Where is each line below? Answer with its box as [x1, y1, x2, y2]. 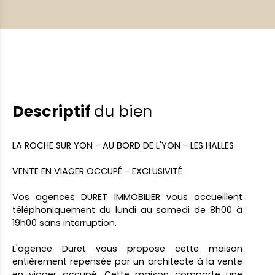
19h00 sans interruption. [12, 217, 117, 230]
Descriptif [12, 101, 94, 123]
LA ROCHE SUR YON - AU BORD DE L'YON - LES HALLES [12, 139, 234, 152]
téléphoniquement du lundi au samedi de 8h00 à [12, 204, 242, 217]
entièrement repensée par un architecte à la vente [12, 255, 242, 268]
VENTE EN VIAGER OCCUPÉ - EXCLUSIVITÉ [12, 165, 182, 178]
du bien [94, 101, 152, 123]
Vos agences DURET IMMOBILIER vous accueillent [12, 191, 242, 204]
